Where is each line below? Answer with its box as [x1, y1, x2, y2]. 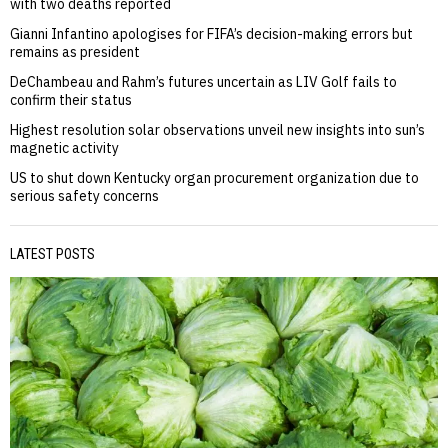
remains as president [10, 42, 140, 61]
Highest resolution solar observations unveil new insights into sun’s [10, 120, 425, 139]
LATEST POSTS [10, 245, 95, 262]
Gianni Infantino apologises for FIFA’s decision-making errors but [10, 24, 413, 43]
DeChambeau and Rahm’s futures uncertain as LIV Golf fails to [10, 72, 397, 91]
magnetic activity [10, 138, 119, 157]
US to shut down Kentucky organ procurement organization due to [10, 168, 419, 187]
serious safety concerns [10, 186, 159, 205]
